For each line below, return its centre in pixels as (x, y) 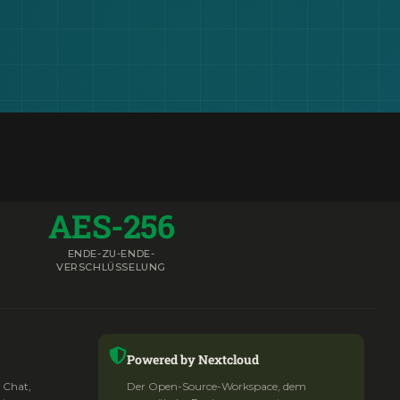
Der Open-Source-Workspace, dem (217, 386)
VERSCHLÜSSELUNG (111, 267)
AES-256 (111, 226)
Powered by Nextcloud (193, 359)
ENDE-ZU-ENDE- (111, 254)
